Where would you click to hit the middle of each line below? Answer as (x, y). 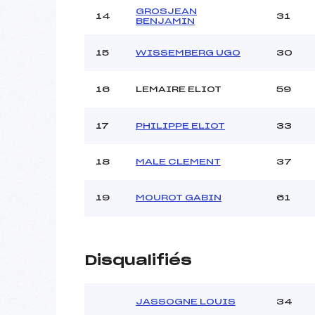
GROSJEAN (166, 11)
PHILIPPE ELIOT (180, 126)
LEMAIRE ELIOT (179, 89)
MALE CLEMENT (178, 161)
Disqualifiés (138, 261)
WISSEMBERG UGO (188, 52)
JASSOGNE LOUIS (186, 301)
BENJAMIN (165, 21)
